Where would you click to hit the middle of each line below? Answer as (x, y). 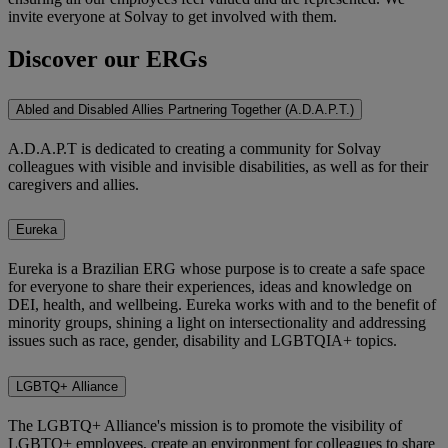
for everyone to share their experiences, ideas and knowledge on (210, 287)
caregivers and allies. (73, 184)
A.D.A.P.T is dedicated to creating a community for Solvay (194, 148)
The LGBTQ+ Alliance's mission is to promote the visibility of (205, 426)
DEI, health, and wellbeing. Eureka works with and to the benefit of (222, 305)
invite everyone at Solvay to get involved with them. (174, 16)
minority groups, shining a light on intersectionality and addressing (217, 323)
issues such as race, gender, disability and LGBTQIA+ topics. (204, 341)
